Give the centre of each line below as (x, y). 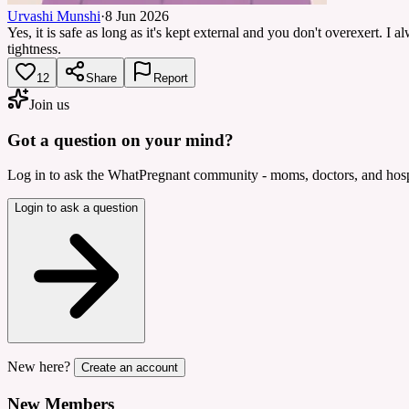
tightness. (34, 48)
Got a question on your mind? (121, 140)
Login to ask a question (76, 208)
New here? (39, 367)
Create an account (130, 368)
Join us (49, 104)
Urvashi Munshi (54, 16)
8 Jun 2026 (137, 16)
